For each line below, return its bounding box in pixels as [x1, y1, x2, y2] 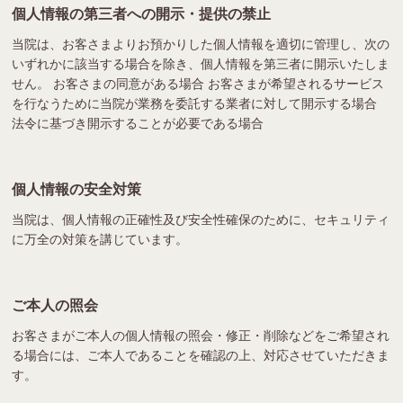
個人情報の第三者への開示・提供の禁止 [12, 5, 272, 22]
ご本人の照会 [12, 297, 99, 313]
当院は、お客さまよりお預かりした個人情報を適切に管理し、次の [12, 36, 390, 51]
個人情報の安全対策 [12, 181, 142, 197]
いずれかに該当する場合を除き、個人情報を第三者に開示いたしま [12, 56, 390, 71]
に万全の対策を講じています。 [12, 231, 189, 246]
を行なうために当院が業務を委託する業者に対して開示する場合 [12, 95, 378, 111]
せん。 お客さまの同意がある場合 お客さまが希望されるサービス [12, 76, 385, 91]
